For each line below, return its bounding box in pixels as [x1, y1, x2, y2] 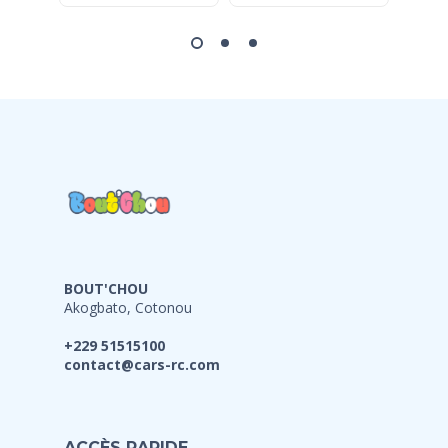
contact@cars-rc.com [64, 355, 220, 375]
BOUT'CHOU [64, 279, 148, 299]
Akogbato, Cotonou [64, 298, 192, 318]
